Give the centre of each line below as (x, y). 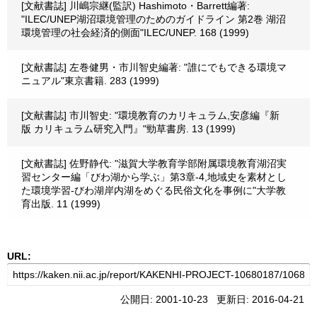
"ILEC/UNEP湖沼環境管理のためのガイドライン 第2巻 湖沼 (154, 19)
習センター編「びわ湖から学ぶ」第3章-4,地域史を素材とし (154, 177)
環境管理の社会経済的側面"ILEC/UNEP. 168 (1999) (135, 33)
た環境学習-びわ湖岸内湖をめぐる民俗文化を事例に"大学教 (154, 190)
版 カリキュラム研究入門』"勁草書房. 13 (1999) (128, 129)
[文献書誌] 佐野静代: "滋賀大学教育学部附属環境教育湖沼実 (154, 163)
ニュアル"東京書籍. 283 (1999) (90, 81)
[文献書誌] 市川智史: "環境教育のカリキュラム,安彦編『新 (150, 115)
